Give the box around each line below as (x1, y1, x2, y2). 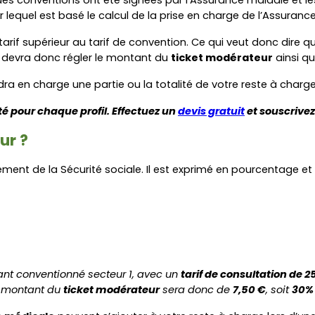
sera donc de (160, 282, 233, 297)
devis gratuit (178, 103, 245, 118)
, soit (266, 282, 292, 297)
